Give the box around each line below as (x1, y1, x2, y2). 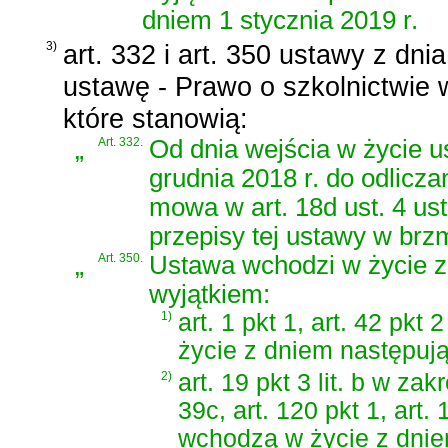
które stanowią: (63, 103, 248, 135)
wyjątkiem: (149, 280, 270, 309)
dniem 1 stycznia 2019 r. (142, 6, 418, 35)
